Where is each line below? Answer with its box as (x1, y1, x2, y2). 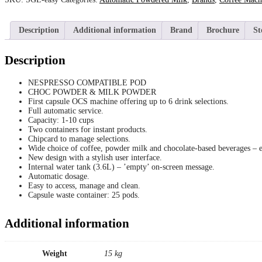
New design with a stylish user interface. (28, 153, 162, 162)
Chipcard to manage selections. (28, 134, 130, 143)
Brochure (206, 26, 239, 35)
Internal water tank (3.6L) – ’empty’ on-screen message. (28, 162, 215, 171)
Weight (42, 249, 67, 258)
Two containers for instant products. (28, 125, 147, 134)
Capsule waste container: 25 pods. (28, 190, 140, 199)
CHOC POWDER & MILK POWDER (28, 87, 156, 96)
